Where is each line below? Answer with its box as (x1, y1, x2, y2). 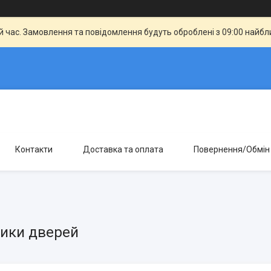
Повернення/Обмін (194, 145, 270, 154)
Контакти (15, 145, 53, 154)
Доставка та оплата (83, 145, 163, 154)
